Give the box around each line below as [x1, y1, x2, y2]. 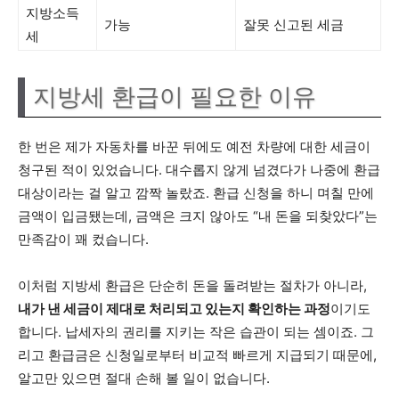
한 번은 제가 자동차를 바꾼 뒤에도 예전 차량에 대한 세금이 [18, 138, 370, 155]
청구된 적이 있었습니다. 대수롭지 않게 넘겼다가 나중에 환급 [18, 161, 380, 178]
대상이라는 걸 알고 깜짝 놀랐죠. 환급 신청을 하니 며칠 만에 [18, 184, 374, 201]
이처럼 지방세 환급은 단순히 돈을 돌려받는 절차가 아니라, [18, 277, 367, 294]
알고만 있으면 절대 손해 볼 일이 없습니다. [18, 370, 270, 387]
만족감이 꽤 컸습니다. [18, 231, 149, 248]
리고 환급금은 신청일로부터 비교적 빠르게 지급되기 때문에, [18, 346, 377, 363]
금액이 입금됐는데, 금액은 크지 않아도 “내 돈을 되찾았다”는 [18, 208, 378, 224]
